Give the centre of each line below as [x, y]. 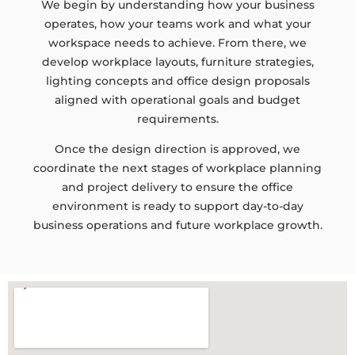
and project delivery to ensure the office [177, 187]
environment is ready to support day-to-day [177, 206]
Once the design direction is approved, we [177, 149]
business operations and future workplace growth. [177, 225]
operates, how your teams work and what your [177, 23]
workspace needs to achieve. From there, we [177, 42]
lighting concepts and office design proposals [177, 80]
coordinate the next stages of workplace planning [177, 168]
